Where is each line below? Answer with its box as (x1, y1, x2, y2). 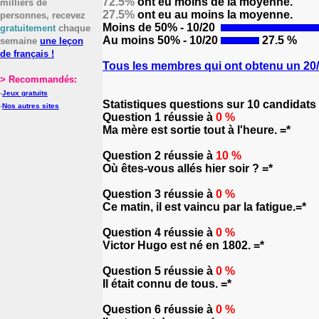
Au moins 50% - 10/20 (103, 34, 221, 46)
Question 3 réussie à (103, 188, 216, 200)
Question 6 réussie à (103, 303, 216, 315)
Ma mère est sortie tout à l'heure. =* (103, 124, 291, 136)
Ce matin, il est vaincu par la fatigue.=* (103, 201, 306, 213)
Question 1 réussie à (103, 111, 216, 123)
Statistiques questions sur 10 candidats (103, 98, 316, 110)
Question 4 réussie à (103, 226, 216, 239)
